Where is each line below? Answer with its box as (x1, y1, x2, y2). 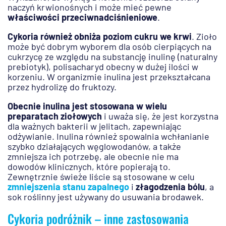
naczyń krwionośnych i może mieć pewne (8, 2, 172, 13)
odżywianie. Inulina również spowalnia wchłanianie (8, 131, 209, 142)
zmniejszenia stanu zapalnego (8, 181, 129, 193)
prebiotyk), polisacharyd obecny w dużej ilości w (8, 61, 198, 73)
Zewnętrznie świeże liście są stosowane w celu (8, 171, 195, 183)
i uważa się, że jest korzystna (102, 110, 218, 122)
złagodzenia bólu (136, 181, 205, 193)
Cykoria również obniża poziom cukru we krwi (8, 31, 192, 42)
